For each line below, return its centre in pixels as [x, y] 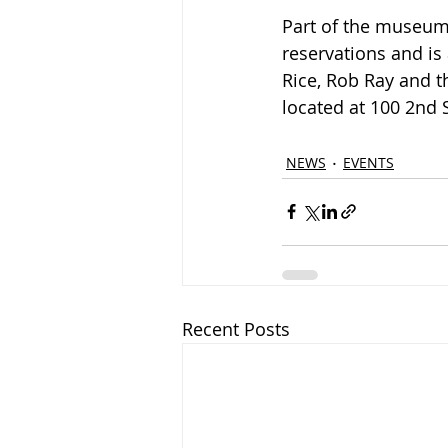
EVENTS [368, 163]
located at [326, 106]
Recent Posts [236, 328]
